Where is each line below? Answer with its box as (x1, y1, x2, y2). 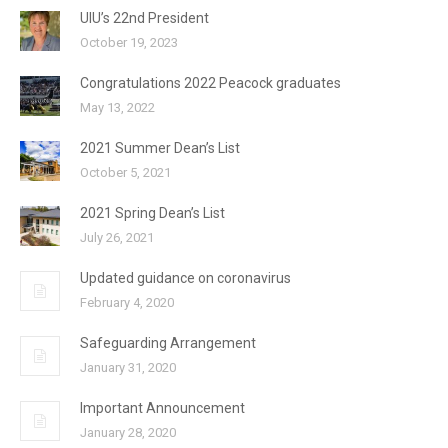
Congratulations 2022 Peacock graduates (80, 74, 341, 91)
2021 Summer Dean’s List (80, 139, 240, 156)
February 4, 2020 (80, 294, 174, 310)
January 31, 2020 (80, 359, 176, 375)
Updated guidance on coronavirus (80, 269, 291, 286)
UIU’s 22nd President (80, 9, 209, 26)
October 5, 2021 (80, 164, 171, 180)
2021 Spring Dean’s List (80, 204, 225, 221)
